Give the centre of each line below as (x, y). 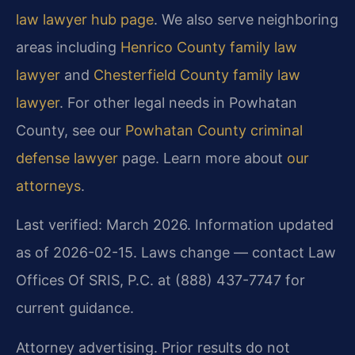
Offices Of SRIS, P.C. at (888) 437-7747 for (160, 281)
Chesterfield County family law (197, 74)
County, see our (71, 130)
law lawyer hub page (85, 19)
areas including (68, 47)
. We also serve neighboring (246, 19)
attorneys (48, 185)
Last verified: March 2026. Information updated (175, 225)
